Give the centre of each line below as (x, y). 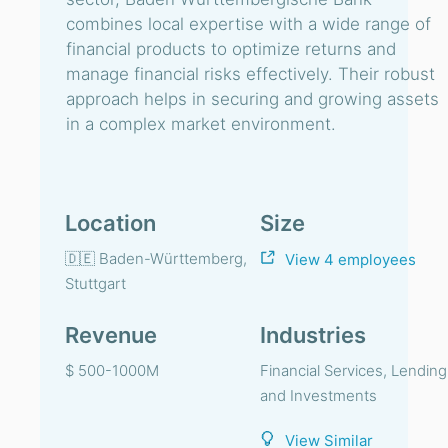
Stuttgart (95, 283)
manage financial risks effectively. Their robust (250, 74)
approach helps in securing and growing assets (252, 99)
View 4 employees (350, 260)
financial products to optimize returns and (231, 49)
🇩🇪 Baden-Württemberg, (156, 258)
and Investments (318, 395)
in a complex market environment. (201, 124)
